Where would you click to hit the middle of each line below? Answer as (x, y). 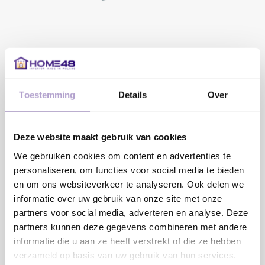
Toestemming (47, 95)
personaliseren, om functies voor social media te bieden (129, 170)
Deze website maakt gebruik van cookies (100, 137)
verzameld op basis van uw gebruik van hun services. (125, 255)
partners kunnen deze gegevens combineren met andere (130, 227)
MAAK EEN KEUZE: (47, 142)
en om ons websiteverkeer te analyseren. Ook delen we (129, 184)
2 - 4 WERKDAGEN (54, 120)
